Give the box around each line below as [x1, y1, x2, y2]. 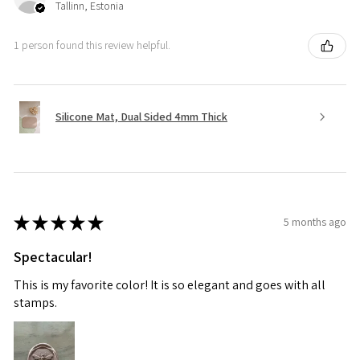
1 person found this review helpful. [14, 38, 170, 53]
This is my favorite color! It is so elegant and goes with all [14, 276, 325, 293]
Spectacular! [14, 247, 92, 266]
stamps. [14, 293, 57, 311]
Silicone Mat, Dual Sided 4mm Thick [55, 109, 227, 125]
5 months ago [284, 215, 346, 230]
